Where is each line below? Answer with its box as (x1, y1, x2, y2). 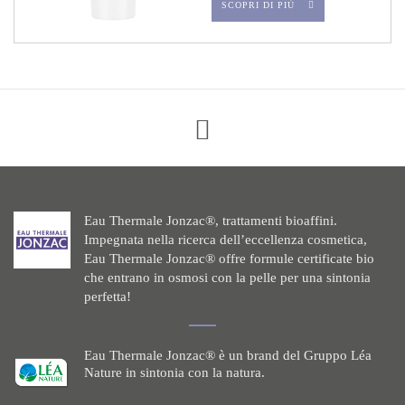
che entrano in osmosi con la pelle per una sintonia (83, 270, 371, 285)
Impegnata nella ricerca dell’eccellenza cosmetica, (83, 232, 367, 247)
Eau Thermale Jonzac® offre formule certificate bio (83, 251, 374, 266)
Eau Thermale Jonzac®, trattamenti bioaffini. (83, 213, 337, 228)
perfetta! (83, 289, 131, 304)
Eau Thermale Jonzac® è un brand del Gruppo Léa (83, 348, 372, 363)
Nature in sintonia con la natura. (83, 365, 265, 380)
